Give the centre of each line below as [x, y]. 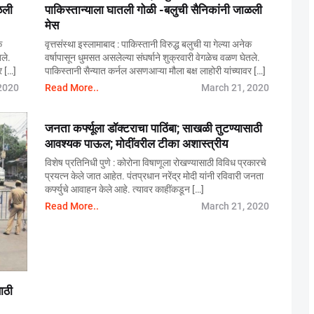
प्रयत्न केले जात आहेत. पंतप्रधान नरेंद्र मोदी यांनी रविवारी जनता [154, 176]
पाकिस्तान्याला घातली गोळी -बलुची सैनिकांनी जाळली [153, 10]
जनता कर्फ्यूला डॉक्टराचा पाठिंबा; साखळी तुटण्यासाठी [153, 128]
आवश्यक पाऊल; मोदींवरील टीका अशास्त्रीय [136, 144]
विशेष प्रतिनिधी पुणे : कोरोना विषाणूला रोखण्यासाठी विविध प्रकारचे [156, 163]
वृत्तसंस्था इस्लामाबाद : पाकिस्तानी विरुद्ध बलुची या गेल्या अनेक [148, 44]
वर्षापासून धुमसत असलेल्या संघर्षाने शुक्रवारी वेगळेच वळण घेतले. [152, 57]
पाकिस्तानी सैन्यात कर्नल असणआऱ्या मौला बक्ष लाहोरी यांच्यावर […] [155, 71]
